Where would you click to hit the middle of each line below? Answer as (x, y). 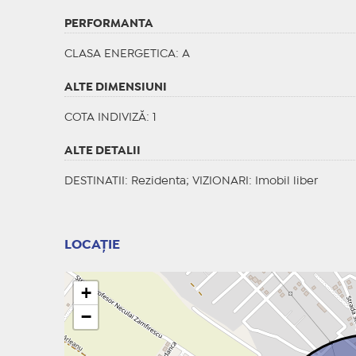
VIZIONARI (220, 182)
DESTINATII (94, 182)
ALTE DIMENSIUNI (115, 88)
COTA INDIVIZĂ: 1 (110, 118)
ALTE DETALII (102, 151)
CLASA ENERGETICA (120, 54)
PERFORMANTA (108, 24)
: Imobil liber (283, 182)
